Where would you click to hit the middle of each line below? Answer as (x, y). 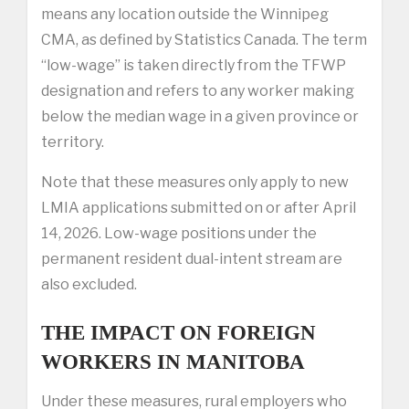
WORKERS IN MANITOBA (173, 362)
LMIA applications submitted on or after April (199, 207)
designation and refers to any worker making (198, 90)
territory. (73, 142)
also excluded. (89, 284)
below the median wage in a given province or (200, 116)
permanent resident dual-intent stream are (192, 258)
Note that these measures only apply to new (195, 182)
